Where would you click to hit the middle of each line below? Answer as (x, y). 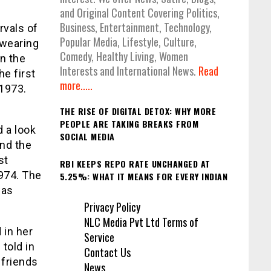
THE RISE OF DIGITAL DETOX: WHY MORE (138, 111)
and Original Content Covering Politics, (139, 13)
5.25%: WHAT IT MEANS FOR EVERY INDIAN (143, 176)
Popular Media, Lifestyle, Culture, (128, 42)
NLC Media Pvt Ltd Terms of (141, 222)
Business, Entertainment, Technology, (135, 28)
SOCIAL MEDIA (87, 137)
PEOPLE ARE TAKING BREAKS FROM (129, 124)
